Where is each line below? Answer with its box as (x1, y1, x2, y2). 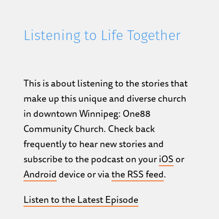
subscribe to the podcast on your (23, 151, 159, 166)
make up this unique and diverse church (23, 90, 186, 106)
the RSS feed (111, 166, 164, 181)
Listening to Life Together (23, 29, 181, 44)
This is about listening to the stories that (23, 75, 188, 90)
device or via (57, 166, 111, 181)
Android (23, 166, 57, 181)
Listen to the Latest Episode (23, 192, 138, 207)
